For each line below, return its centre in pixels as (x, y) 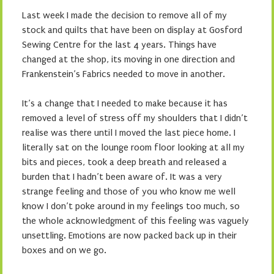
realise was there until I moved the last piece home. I (129, 133)
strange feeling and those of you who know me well (129, 191)
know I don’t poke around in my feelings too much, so (131, 206)
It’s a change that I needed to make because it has (125, 103)
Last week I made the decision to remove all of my (124, 15)
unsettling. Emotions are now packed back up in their (129, 235)
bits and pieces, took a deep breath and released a (124, 162)
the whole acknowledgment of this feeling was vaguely (135, 221)
